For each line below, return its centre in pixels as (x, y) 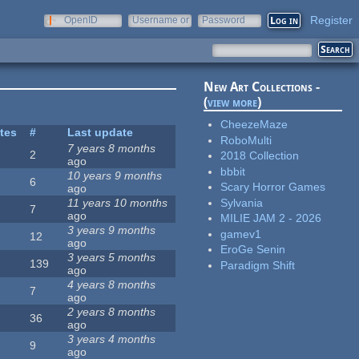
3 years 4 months (112, 339)
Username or (161, 20)
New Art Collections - (262, 87)
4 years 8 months (112, 285)
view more (233, 103)
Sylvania (242, 202)
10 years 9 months (115, 176)
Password (224, 20)
